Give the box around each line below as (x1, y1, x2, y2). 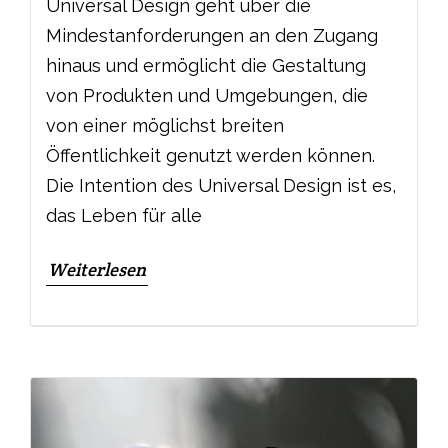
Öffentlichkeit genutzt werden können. (46, 145, 375, 166)
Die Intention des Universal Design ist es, (46, 175, 396, 196)
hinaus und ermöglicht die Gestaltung (46, 55, 366, 76)
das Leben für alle (46, 205, 202, 226)
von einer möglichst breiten (46, 115, 284, 136)
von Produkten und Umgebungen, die (46, 85, 368, 106)
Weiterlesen (48, 258, 146, 281)
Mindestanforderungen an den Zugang (46, 25, 378, 46)
